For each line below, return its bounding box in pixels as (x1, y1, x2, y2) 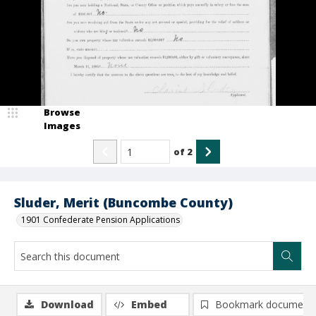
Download (41, 298, 94, 311)
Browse (44, 106, 80, 119)
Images (44, 119, 80, 132)
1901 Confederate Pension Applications (21, 214, 180, 226)
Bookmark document (215, 298, 312, 311)
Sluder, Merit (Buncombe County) (14, 194, 233, 211)
